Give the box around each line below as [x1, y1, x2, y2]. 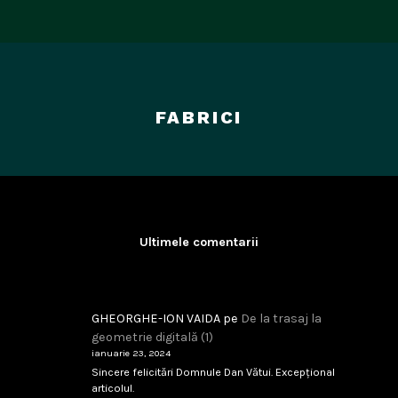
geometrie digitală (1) [91, 329, 213, 345]
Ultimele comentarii [139, 235, 259, 250]
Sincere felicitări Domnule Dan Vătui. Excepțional [91, 365, 335, 379]
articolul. [91, 381, 134, 395]
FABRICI [155, 107, 243, 128]
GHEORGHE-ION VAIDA [91, 310, 220, 326]
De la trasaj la [240, 310, 322, 326]
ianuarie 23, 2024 [91, 346, 171, 359]
